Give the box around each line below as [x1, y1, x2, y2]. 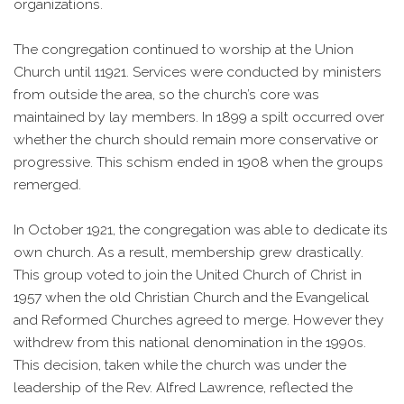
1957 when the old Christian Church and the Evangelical [14, 289, 369, 307]
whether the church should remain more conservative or [14, 131, 378, 149]
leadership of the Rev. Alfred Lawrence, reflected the [14, 379, 353, 397]
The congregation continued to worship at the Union [14, 41, 353, 59]
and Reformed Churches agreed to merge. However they [14, 311, 384, 329]
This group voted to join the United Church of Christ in [14, 266, 362, 284]
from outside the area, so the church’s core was [14, 86, 319, 104]
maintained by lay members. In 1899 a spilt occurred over [14, 108, 384, 126]
